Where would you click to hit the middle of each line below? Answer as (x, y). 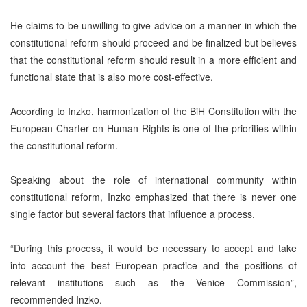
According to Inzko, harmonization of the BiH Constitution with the (153, 111)
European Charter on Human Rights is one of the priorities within (153, 128)
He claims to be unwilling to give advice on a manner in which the (153, 25)
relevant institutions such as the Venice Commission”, (153, 282)
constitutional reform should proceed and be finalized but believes (153, 42)
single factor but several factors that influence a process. (133, 213)
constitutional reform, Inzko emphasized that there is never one (153, 196)
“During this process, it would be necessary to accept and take (153, 248)
